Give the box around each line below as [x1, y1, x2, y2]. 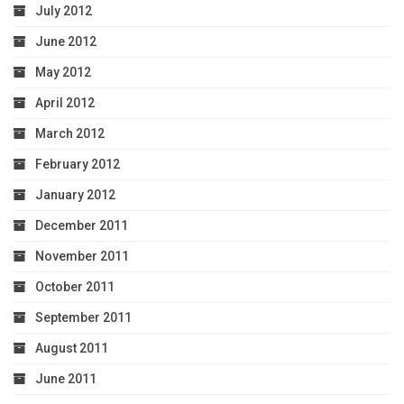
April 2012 [35, 96, 95, 111]
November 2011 [35, 249, 129, 264]
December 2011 [35, 218, 128, 234]
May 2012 [35, 65, 91, 80]
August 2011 [35, 341, 108, 356]
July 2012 [35, 4, 92, 19]
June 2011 [35, 372, 96, 387]
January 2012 [35, 188, 115, 203]
